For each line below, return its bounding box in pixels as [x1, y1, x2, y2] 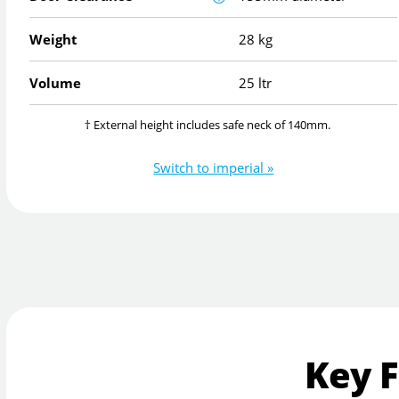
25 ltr [239, 74, 273, 93]
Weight [29, 30, 78, 49]
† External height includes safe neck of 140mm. [85, 117, 331, 134]
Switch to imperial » [153, 158, 274, 176]
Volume [29, 74, 82, 93]
